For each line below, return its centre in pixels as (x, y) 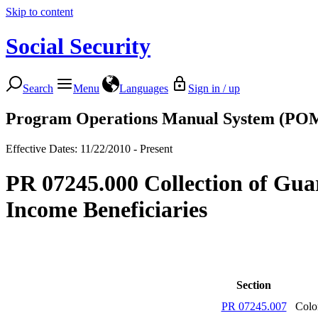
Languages (144, 88)
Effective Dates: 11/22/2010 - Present (89, 148)
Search (38, 88)
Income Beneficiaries (106, 210)
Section (254, 285)
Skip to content (39, 12)
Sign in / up (214, 88)
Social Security (78, 46)
